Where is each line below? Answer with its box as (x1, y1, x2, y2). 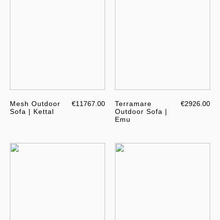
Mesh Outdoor (10, 100, 60, 108)
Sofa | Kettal (10, 108, 54, 116)
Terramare (115, 100, 152, 108)
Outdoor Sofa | (115, 108, 167, 116)
